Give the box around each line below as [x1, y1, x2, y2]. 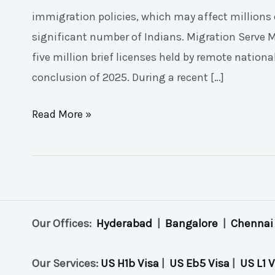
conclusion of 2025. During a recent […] [32, 70, 224, 84]
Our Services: [32, 257, 101, 271]
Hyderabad [96, 216, 152, 230]
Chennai [231, 216, 273, 230]
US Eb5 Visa [169, 257, 230, 271]
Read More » [32, 107, 91, 121]
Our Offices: [32, 216, 96, 230]
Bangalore [165, 216, 218, 230]
